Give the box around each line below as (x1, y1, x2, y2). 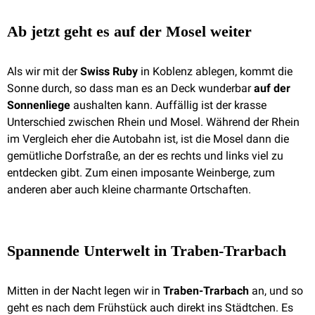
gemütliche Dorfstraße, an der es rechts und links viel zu (7, 149, 283, 162)
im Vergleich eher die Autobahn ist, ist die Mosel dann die (7, 132, 289, 146)
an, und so (249, 284, 303, 297)
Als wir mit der (7, 65, 80, 78)
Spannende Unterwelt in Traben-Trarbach (7, 242, 286, 259)
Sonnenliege (7, 98, 70, 112)
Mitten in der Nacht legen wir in (7, 284, 163, 297)
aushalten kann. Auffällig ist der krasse (70, 98, 266, 112)
